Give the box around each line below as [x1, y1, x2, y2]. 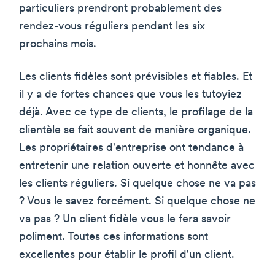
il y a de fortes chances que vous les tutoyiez [19, 88, 242, 101]
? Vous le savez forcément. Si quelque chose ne [19, 195, 255, 207]
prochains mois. [19, 38, 96, 50]
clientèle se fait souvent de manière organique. [19, 124, 251, 136]
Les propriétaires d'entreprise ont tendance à [19, 142, 244, 154]
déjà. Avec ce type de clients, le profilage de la [19, 106, 253, 118]
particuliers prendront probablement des [19, 2, 222, 15]
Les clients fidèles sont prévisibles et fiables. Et [19, 71, 252, 83]
